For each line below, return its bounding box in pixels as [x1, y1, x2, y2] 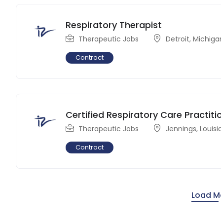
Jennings [166, 123, 197, 134]
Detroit [166, 34, 190, 44]
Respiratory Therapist [66, 18, 162, 31]
